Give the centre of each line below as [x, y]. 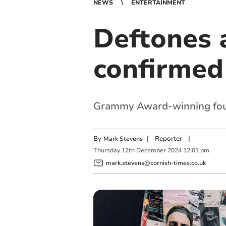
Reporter [168, 139]
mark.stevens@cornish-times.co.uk [156, 163]
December [151, 151]
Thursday [106, 151]
